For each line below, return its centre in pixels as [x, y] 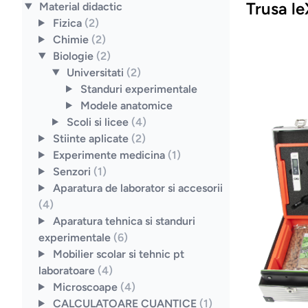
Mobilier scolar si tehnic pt [118, 254]
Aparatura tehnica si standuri [124, 221]
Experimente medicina [110, 155]
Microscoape [86, 287]
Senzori [73, 171]
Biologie [74, 56]
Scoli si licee [99, 122]
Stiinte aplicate [92, 138]
